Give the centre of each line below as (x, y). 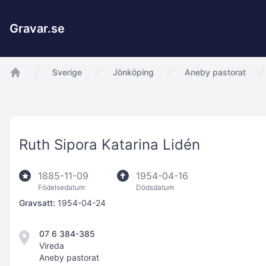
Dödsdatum (155, 187)
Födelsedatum (61, 187)
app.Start (30, 85)
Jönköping (133, 72)
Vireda (52, 246)
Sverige (67, 72)
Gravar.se (37, 28)
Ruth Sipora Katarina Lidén (110, 145)
